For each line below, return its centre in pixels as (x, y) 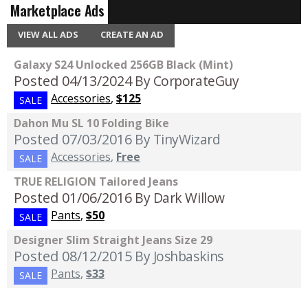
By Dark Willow (180, 198)
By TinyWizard (178, 140)
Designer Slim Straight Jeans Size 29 (113, 240)
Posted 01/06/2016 (73, 198)
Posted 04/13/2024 (73, 81)
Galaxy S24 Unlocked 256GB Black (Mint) (123, 65)
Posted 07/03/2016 (73, 140)
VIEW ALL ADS (48, 35)
